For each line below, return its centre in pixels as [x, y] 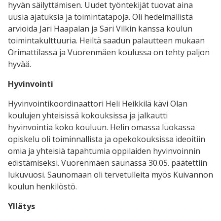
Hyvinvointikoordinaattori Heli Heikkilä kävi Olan [98, 103]
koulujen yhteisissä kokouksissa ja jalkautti [88, 115]
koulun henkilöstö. [44, 186]
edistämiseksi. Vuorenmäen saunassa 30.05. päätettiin [108, 163]
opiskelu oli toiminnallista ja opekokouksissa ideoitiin [107, 139]
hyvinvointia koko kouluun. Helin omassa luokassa [101, 127]
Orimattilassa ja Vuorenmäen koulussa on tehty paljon [109, 52]
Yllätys [21, 206]
